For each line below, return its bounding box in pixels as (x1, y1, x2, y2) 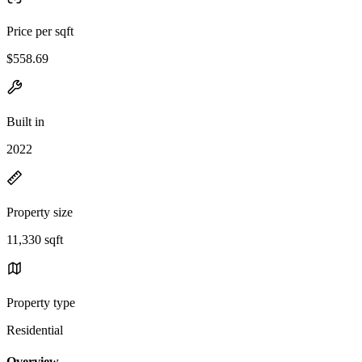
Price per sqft (6, 23, 74, 38)
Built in (6, 114, 44, 128)
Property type (6, 295, 75, 309)
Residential (6, 322, 63, 337)
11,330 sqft (6, 232, 63, 246)
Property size (6, 204, 73, 219)
